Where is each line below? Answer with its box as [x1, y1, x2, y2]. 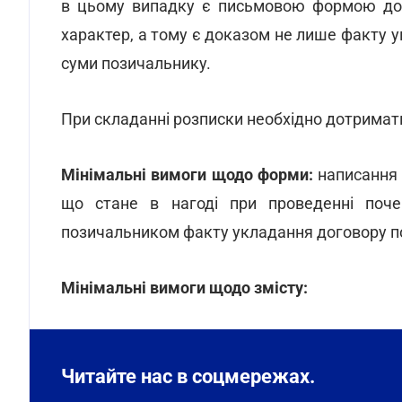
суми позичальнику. [61, 54, 211, 73]
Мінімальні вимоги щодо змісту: [61, 278, 308, 297]
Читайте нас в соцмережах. [61, 364, 315, 388]
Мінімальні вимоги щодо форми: [61, 165, 313, 184]
